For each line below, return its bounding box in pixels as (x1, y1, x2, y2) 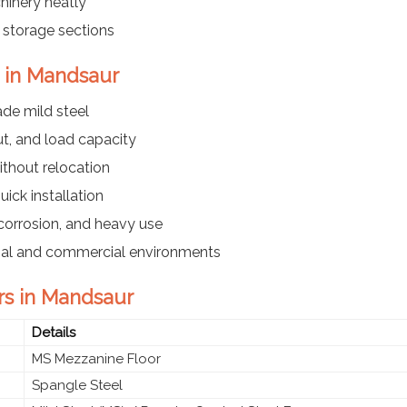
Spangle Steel (32, 376, 123, 393)
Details (32, 323, 75, 341)
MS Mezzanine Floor (32, 350, 161, 367)
